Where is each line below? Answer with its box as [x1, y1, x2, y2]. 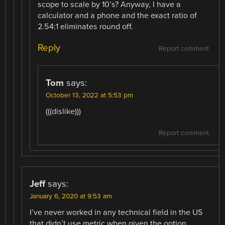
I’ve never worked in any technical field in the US [30, 207, 203, 217]
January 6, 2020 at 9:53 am [30, 192, 113, 200]
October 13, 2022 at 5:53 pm [46, 91, 134, 99]
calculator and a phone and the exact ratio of [38, 11, 197, 21]
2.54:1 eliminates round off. [38, 22, 134, 32]
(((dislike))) [46, 106, 81, 117]
